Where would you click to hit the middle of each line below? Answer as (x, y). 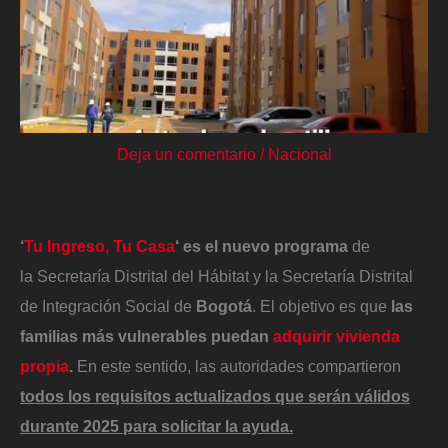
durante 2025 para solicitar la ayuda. (156, 425)
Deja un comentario (186, 154)
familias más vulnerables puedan (146, 335)
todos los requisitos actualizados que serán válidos (215, 395)
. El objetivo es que (319, 305)
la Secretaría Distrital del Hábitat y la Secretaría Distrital (216, 275)
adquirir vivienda (336, 335)
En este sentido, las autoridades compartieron (239, 365)
